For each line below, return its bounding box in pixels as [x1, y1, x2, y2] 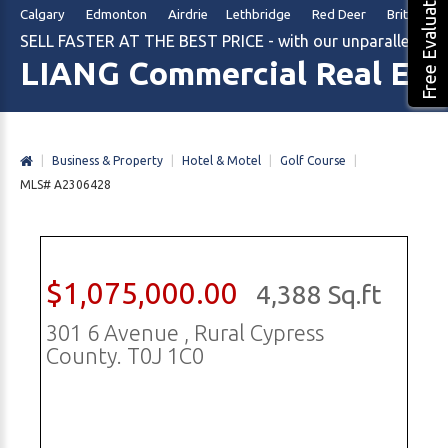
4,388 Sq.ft [256, 279, 381, 309]
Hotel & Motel [182, 153, 261, 167]
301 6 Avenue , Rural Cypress [46, 319, 324, 345]
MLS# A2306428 [20, 178, 111, 192]
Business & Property [52, 153, 163, 167]
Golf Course [280, 153, 346, 167]
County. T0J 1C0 [46, 342, 204, 368]
